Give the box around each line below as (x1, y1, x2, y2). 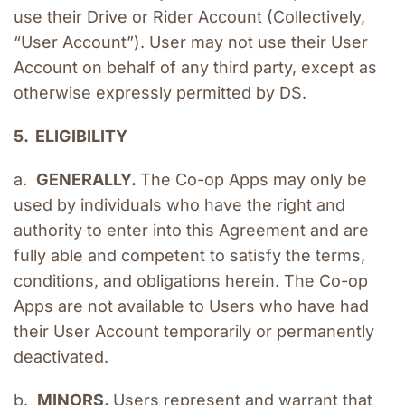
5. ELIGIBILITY (14, 127, 127, 146)
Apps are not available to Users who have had (14, 297, 369, 316)
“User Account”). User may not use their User (14, 33, 368, 52)
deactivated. (14, 347, 108, 367)
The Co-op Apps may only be (140, 170, 367, 190)
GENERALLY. (36, 170, 140, 190)
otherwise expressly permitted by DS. (14, 83, 306, 103)
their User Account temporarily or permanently (14, 322, 374, 342)
